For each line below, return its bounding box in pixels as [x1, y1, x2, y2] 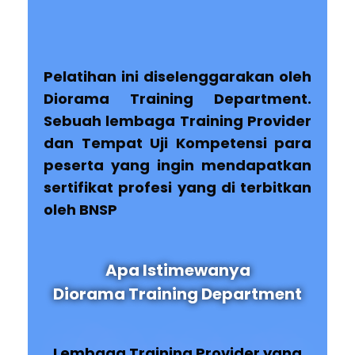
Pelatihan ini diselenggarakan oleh [44, 67, 311, 87]
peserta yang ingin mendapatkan [44, 155, 311, 176]
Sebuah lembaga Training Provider [44, 111, 311, 132]
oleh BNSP [44, 200, 117, 220]
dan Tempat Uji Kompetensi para [44, 133, 311, 154]
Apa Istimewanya [105, 259, 250, 282]
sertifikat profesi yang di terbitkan [44, 177, 311, 198]
